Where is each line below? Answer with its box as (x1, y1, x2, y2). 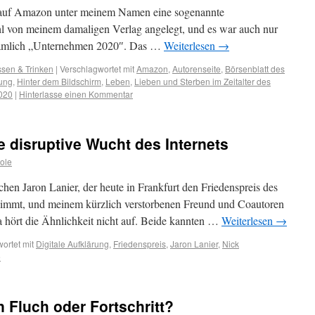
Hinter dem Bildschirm (17, 75, 101, 87)
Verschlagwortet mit (60, 63, 134, 75)
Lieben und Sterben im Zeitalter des (134, 75, 271, 87)
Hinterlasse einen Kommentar (19, 88, 133, 100)
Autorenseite (172, 63, 221, 75)
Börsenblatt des (225, 63, 285, 75)
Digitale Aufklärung (36, 238, 109, 250)
